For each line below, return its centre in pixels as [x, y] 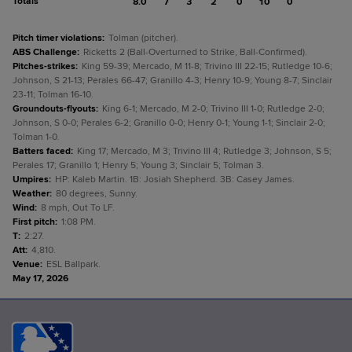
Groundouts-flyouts [54, 109]
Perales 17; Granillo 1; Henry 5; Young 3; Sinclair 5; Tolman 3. [138, 165]
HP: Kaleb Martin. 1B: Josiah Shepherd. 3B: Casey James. [175, 180]
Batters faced [42, 151]
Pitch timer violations [57, 38]
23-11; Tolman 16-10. [53, 95]
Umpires [31, 180]
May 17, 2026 [40, 279]
